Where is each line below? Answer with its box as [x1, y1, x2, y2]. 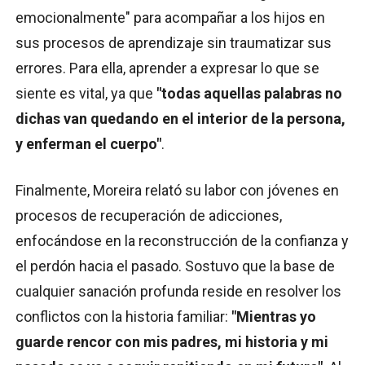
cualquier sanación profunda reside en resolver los [15, 282, 341, 300]
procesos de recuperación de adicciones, [15, 206, 282, 224]
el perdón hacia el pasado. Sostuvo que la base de [15, 257, 335, 275]
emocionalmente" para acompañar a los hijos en [15, 8, 325, 26]
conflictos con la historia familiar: [15, 307, 231, 325]
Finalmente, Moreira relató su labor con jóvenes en [15, 181, 339, 199]
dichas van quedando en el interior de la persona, [15, 109, 345, 127]
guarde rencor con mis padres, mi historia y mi [15, 332, 328, 350]
